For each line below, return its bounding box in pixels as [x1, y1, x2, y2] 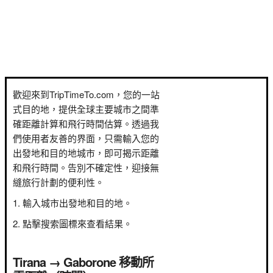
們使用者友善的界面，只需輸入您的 [13, 132, 159, 144]
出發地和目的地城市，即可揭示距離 [13, 146, 159, 159]
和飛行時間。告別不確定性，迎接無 [13, 161, 159, 174]
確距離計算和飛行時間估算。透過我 [13, 117, 159, 130]
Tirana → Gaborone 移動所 [13, 253, 154, 271]
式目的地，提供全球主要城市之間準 [13, 102, 159, 115]
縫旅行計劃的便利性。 [13, 175, 104, 188]
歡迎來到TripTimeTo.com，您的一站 [13, 88, 160, 101]
